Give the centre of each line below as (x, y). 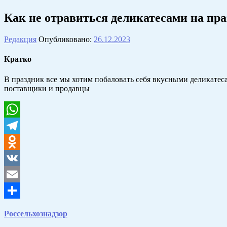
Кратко (18, 59)
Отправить (23, 206)
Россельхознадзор (36, 213)
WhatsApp (21, 125)
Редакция (20, 40)
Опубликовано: (66, 40)
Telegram (19, 141)
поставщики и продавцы (47, 88)
